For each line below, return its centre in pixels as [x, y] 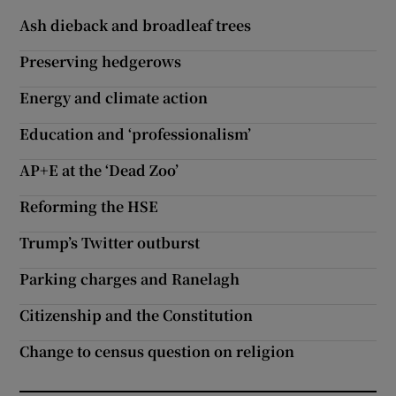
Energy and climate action [114, 98]
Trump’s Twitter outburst [110, 243]
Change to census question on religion [157, 351]
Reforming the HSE [89, 206]
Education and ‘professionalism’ [136, 134]
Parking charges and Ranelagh [130, 279]
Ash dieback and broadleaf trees [136, 25]
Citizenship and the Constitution [137, 315]
